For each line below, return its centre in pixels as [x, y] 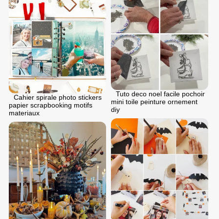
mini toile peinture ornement [154, 101]
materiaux [24, 113]
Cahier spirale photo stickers [58, 98]
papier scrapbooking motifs [51, 105]
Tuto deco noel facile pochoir [160, 94]
